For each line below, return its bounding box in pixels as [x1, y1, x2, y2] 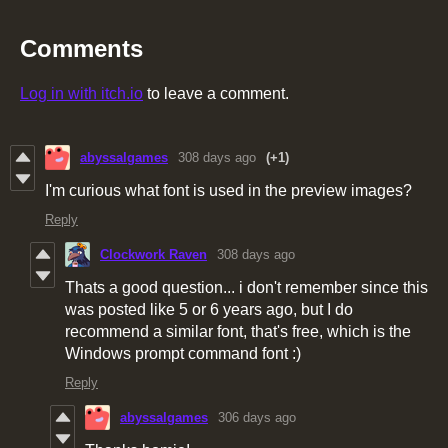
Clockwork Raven [100, 247, 207, 263]
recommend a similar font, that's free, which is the [65, 323, 411, 341]
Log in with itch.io [20, 85, 143, 103]
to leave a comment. [143, 85, 289, 103]
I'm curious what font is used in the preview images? [45, 182, 412, 200]
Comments [20, 35, 143, 63]
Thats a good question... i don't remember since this [65, 279, 428, 297]
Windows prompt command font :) [65, 345, 301, 363]
